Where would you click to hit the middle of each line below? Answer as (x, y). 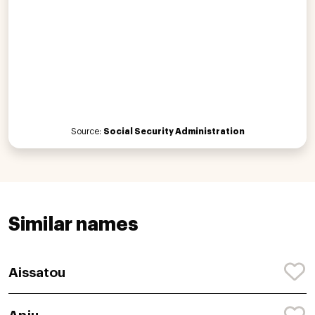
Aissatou (37, 272)
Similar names (73, 224)
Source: (87, 131)
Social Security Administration (174, 131)
